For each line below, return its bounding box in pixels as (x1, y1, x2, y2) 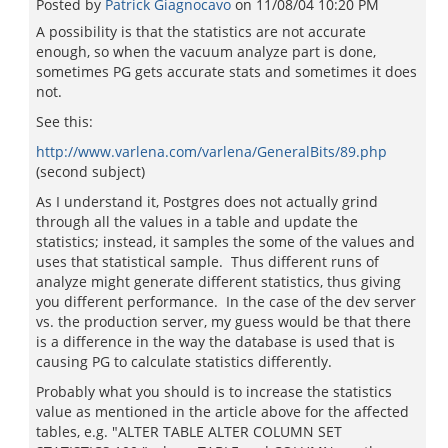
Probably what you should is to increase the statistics (36, 382, 392, 401)
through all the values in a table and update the (36, 212, 358, 231)
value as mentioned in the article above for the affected (36, 402, 409, 421)
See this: (36, 112, 93, 131)
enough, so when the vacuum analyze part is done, (36, 42, 376, 61)
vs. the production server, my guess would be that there (36, 312, 411, 331)
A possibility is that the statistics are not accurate (36, 22, 366, 41)
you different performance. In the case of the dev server (36, 292, 416, 311)
